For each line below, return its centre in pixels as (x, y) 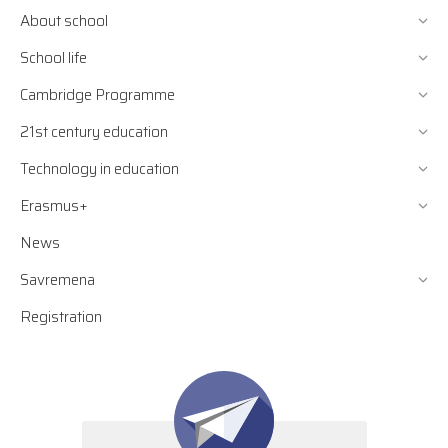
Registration (61, 316)
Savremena (57, 279)
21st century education (94, 131)
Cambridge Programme (97, 94)
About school (64, 20)
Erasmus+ (54, 205)
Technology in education (99, 168)
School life (53, 57)
